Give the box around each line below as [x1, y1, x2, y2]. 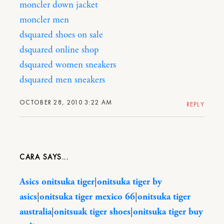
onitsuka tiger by [97, 175, 162, 188]
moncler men [19, 13, 69, 26]
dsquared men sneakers [19, 73, 105, 86]
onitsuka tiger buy [133, 205, 203, 218]
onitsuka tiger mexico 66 [39, 190, 135, 203]
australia [19, 205, 51, 218]
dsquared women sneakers [19, 58, 116, 71]
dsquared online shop [19, 43, 99, 56]
